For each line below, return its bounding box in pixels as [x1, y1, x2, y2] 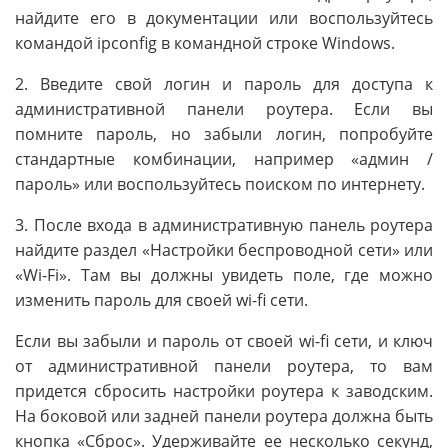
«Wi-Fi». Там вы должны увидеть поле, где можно [15, 263, 433, 286]
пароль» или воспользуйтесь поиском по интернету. [15, 172, 425, 195]
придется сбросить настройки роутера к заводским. [15, 379, 433, 402]
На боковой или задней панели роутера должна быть [15, 404, 433, 427]
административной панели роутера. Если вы [15, 97, 433, 120]
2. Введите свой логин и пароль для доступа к [15, 72, 433, 95]
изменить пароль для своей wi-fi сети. [15, 288, 308, 311]
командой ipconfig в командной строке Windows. [15, 31, 395, 54]
